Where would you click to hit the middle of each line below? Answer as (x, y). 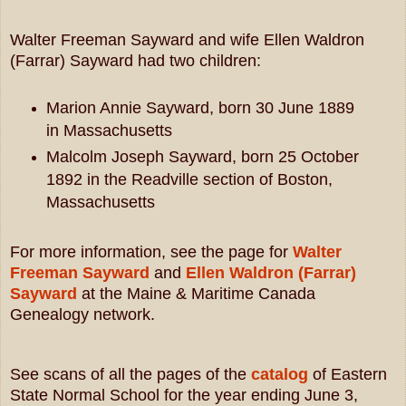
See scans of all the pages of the (130, 374)
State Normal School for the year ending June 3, (184, 395)
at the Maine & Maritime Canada (196, 293)
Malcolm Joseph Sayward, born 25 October (202, 156)
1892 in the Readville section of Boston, (189, 179)
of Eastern (348, 374)
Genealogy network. (82, 314)
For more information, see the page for (151, 251)
